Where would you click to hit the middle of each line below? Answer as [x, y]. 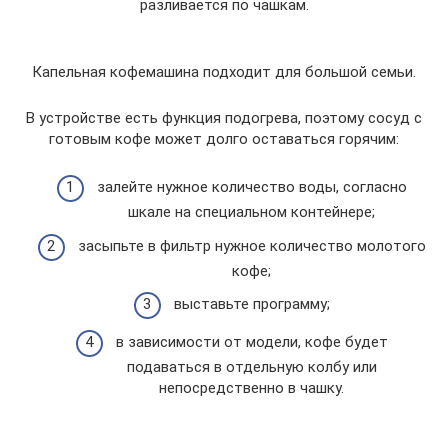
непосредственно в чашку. [251, 387]
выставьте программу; [251, 304]
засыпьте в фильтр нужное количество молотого [251, 245]
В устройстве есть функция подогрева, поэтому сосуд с [224, 117]
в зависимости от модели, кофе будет [251, 341]
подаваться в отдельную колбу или [251, 366]
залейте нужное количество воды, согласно [251, 187]
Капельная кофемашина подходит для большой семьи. [224, 71]
